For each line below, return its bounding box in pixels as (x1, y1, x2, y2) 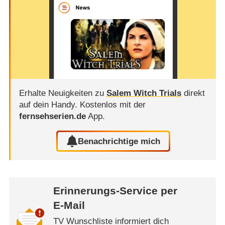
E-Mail (53, 199, 85, 212)
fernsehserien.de (19, 111, 86, 121)
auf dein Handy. (19, 99, 80, 109)
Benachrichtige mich (78, 136, 161, 146)
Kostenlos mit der (79, 99, 146, 109)
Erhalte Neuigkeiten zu (19, 88, 106, 98)
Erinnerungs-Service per (53, 185, 177, 197)
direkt (181, 88, 205, 98)
